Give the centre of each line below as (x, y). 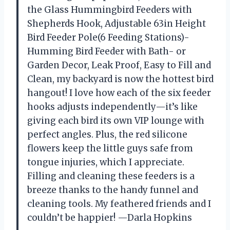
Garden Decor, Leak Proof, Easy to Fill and (119, 65)
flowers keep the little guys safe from (110, 148)
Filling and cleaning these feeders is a (111, 176)
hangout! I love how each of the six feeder (119, 93)
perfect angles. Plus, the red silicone (107, 134)
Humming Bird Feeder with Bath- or (107, 51)
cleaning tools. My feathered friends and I (119, 204)
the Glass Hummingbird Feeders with (110, 9)
